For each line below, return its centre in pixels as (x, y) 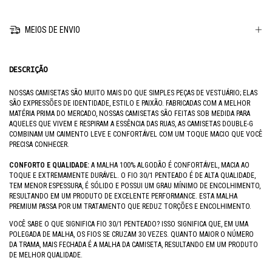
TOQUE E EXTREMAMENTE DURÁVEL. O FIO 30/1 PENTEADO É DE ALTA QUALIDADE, (132, 176)
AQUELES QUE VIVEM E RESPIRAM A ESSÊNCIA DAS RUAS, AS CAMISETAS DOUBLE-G (131, 124)
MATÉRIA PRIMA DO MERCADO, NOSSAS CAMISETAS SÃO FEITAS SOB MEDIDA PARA (130, 114)
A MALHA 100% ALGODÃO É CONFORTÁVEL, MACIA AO (170, 165)
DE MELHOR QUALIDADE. (46, 255)
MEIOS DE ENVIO (51, 30)
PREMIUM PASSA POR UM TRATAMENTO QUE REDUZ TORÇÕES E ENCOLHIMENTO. (130, 207)
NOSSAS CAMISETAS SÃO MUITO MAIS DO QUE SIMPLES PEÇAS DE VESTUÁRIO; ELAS (133, 93)
